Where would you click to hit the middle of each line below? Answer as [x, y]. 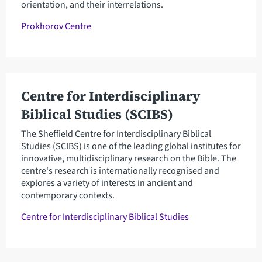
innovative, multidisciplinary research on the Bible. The [128, 159]
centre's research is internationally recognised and [120, 171]
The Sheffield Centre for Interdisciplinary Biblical [116, 134]
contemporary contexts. [68, 196]
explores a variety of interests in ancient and [107, 183]
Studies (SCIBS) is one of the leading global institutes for [131, 146]
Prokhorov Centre [56, 27]
